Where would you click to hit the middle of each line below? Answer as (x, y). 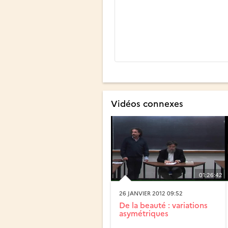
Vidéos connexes (147, 103)
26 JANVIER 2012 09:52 (151, 193)
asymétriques (144, 213)
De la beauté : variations (163, 205)
